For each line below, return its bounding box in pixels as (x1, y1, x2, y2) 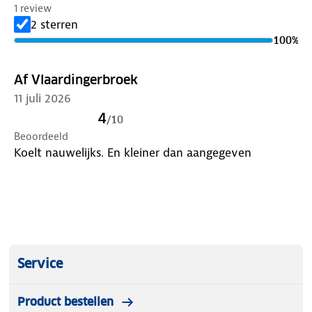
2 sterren (31, 16, 78, 32)
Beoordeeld (14, 129, 68, 143)
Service (17, 255, 63, 272)
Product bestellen (17, 294, 114, 309)
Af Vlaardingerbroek (14, 71, 138, 88)
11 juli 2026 (14, 90, 71, 106)
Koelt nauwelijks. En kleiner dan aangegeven (14, 144, 251, 160)
